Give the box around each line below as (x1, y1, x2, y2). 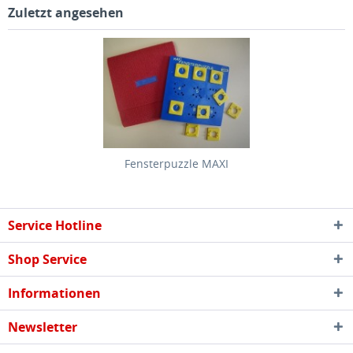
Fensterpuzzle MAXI (124, 156, 229, 171)
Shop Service (8, 251, 87, 268)
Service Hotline (8, 217, 102, 234)
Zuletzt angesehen (8, 4, 124, 21)
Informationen (8, 284, 101, 302)
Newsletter (8, 318, 77, 336)
